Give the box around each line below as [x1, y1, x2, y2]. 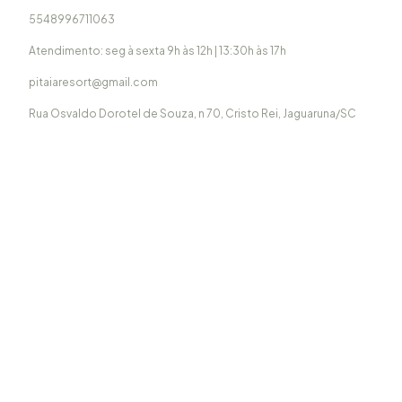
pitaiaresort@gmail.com [28, 74, 158, 89]
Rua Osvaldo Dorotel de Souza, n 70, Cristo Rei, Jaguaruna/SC [28, 106, 356, 120]
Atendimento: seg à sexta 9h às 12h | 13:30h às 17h [28, 43, 286, 57]
